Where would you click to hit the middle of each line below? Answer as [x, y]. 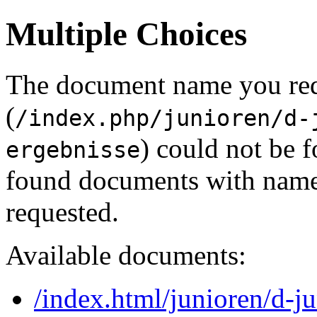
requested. [62, 212]
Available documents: [126, 255]
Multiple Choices [126, 34]
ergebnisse [73, 150]
